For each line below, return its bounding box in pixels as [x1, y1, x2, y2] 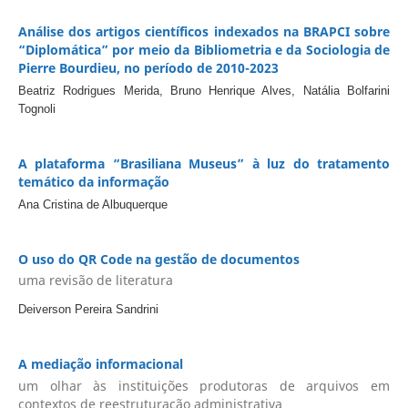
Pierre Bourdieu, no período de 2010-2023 [17, 58, 279, 76]
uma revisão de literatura [17, 271, 173, 290]
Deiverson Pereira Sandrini [17, 302, 158, 317]
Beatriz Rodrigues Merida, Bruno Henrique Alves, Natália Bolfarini [17, 83, 391, 97]
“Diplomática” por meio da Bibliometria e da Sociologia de [17, 40, 391, 58]
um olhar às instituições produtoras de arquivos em [17, 376, 391, 394]
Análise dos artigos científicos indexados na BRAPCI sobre [17, 22, 391, 40]
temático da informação [17, 172, 169, 190]
